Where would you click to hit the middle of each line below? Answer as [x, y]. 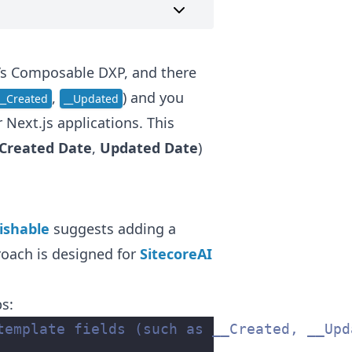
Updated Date [149, 148]
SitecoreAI [176, 254]
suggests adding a [113, 229]
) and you [153, 98]
